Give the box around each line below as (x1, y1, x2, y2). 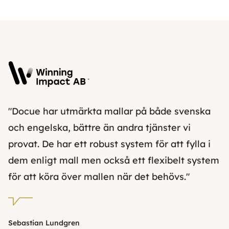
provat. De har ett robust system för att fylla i (8, 138, 211, 150)
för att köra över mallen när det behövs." (8, 171, 190, 183)
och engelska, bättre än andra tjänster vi (8, 122, 191, 134)
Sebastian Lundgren (8, 218, 80, 227)
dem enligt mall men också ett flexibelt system (8, 154, 219, 167)
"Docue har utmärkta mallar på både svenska (8, 105, 211, 118)
